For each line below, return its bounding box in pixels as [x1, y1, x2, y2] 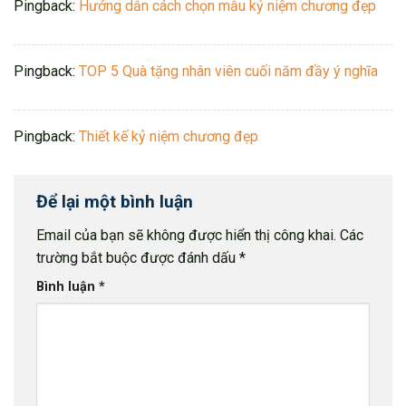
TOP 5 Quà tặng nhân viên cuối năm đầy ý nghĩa [79, 62, 378, 80]
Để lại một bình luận [36, 190, 198, 212]
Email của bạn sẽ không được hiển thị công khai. [36, 227, 336, 245]
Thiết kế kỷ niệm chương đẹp [79, 127, 258, 145]
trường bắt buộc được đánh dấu [36, 249, 239, 267]
